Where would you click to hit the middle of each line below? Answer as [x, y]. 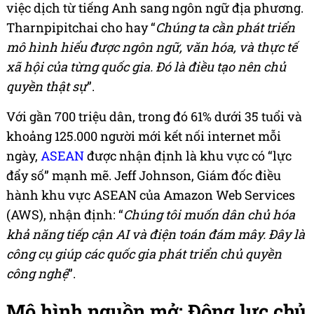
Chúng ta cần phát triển [225, 28]
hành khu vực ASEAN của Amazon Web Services [151, 195]
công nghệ [37, 274]
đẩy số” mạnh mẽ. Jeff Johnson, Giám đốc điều [144, 176]
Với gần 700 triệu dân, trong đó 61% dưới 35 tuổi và [154, 117]
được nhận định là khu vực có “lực [188, 156]
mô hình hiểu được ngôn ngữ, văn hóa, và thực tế [152, 47]
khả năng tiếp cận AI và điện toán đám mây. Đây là [156, 234]
